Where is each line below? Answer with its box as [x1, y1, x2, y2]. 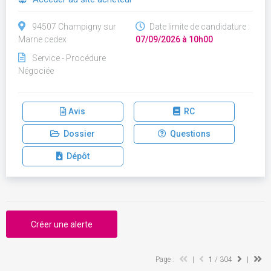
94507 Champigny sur [32, 22, 116, 31]
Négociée [18, 66, 54, 76]
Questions [166, 129, 211, 139]
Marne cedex [18, 34, 67, 44]
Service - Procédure [32, 53, 106, 63]
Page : [155, 255, 176, 264]
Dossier [60, 129, 96, 139]
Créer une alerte [31, 220, 93, 229]
